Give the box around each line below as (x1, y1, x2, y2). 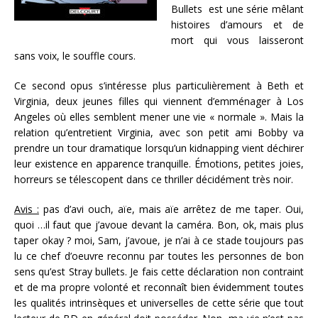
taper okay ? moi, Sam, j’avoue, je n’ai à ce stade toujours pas (14, 234, 304, 248)
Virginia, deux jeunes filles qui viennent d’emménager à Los (14, 94, 304, 109)
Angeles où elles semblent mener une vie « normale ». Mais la (14, 110, 304, 124)
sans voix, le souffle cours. (14, 49, 136, 63)
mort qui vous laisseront (171, 33, 304, 48)
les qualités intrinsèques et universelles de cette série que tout (14, 296, 304, 310)
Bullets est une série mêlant (171, 2, 304, 16)
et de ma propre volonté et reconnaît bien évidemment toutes (14, 280, 304, 295)
